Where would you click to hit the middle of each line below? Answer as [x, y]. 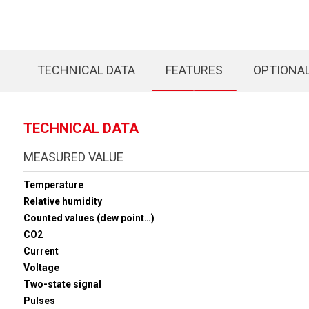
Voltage [41, 267]
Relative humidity [62, 201]
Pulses [39, 300]
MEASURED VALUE [73, 157]
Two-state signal [62, 284]
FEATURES [194, 70]
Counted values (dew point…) [89, 218]
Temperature [53, 185]
